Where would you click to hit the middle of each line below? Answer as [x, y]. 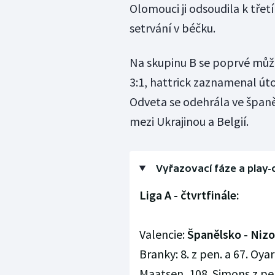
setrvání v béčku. [172, 28]
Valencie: [162, 234]
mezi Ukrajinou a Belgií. [189, 122]
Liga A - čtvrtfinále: [189, 195]
